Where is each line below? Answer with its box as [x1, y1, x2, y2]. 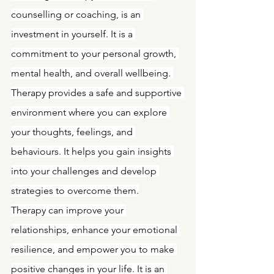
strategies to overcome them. [11, 185, 139, 196]
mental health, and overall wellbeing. [11, 67, 173, 79]
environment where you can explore [11, 106, 169, 118]
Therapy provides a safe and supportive [11, 87, 184, 98]
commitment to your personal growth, [11, 48, 179, 59]
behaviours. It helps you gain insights [11, 146, 174, 157]
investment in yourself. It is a [11, 28, 135, 40]
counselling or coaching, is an [11, 9, 143, 20]
